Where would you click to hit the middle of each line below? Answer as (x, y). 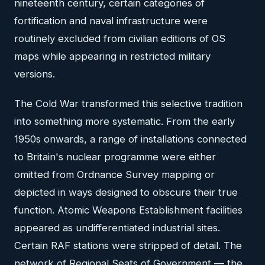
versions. (35, 74)
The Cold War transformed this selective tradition (128, 104)
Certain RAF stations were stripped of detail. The (128, 246)
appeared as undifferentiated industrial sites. (117, 228)
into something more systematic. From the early (125, 122)
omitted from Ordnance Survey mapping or (114, 175)
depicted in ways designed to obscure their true (126, 193)
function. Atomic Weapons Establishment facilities (128, 210)
